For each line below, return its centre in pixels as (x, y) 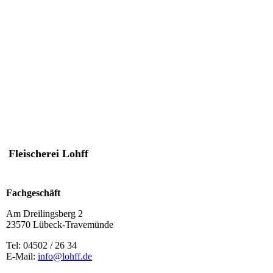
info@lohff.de (65, 256)
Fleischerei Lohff (48, 153)
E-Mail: (22, 256)
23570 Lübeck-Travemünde (60, 224)
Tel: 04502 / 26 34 (41, 245)
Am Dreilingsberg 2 (44, 213)
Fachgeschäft (33, 193)
